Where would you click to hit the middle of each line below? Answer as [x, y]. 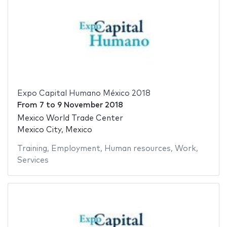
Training [32, 149]
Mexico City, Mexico [54, 130]
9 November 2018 [90, 105]
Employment [75, 149]
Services [33, 161]
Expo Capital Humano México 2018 [84, 93]
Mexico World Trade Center [70, 119]
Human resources [137, 149]
